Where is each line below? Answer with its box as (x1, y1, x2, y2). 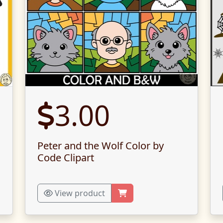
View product (53, 188, 105, 199)
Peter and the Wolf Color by (37, 139, 164, 152)
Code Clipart (37, 151, 94, 164)
